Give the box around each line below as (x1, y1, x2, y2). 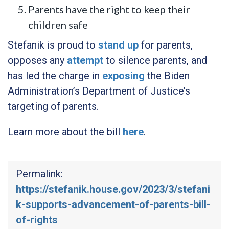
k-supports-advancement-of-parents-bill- (16, 198, 211, 211)
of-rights (16, 213, 58, 226)
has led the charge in (8, 69, 102, 82)
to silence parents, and (103, 54, 207, 66)
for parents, (139, 38, 193, 51)
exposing (102, 69, 147, 82)
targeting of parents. (8, 100, 99, 112)
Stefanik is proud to (8, 38, 98, 51)
